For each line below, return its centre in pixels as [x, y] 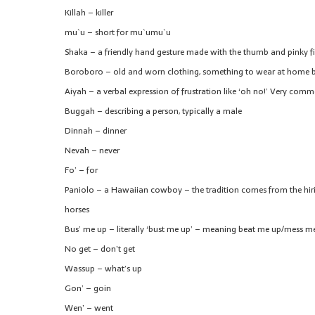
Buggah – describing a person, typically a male [153, 111]
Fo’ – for [81, 170]
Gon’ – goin [88, 288]
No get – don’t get [100, 249]
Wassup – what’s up [103, 268]
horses [77, 209]
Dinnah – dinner [96, 130]
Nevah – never [92, 150]
